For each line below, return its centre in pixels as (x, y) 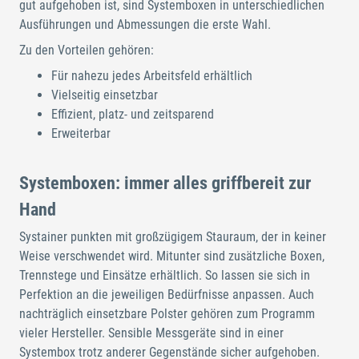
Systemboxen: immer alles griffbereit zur (165, 184)
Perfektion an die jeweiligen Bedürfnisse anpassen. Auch (167, 294)
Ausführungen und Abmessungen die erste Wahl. (145, 25)
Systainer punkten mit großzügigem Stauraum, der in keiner (173, 236)
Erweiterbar (81, 134)
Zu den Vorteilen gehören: (87, 50)
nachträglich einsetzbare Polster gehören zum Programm (167, 313)
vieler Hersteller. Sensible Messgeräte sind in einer (151, 333)
